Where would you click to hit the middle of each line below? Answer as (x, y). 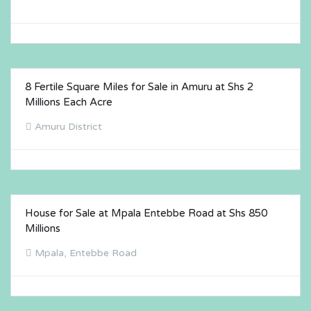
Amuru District (68, 127)
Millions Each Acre (69, 102)
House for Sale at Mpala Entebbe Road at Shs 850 (146, 213)
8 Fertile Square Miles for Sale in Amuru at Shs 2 (139, 87)
